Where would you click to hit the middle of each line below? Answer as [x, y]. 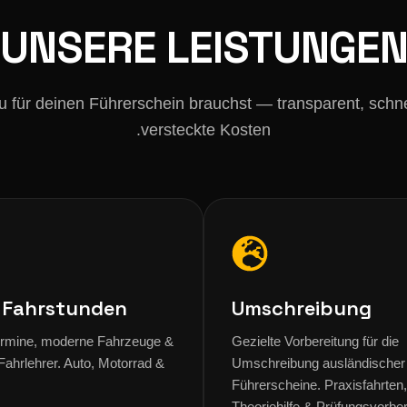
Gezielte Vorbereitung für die [315, 341]
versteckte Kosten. [206, 130]
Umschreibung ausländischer [318, 363]
